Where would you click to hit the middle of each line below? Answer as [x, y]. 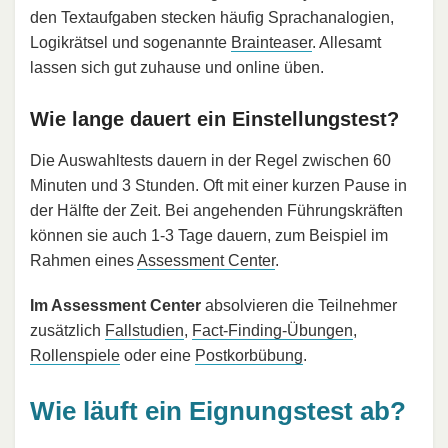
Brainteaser [271, 43]
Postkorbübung [249, 356]
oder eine [157, 356]
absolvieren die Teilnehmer [299, 306]
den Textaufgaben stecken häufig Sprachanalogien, [212, 18]
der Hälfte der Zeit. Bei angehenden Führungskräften [216, 211]
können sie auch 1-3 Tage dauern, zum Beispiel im [209, 236]
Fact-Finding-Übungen [272, 331]
